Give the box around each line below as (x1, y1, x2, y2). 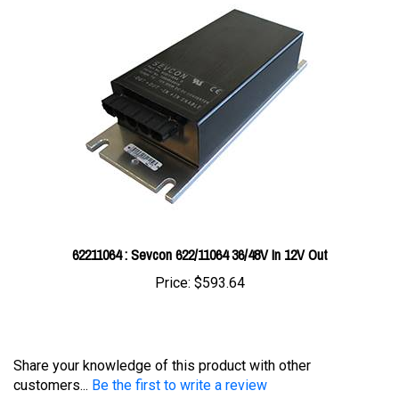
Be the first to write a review (92, 348, 267, 366)
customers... (13, 348, 92, 366)
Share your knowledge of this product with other (13, 329, 311, 346)
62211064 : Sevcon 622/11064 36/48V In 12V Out (71, 217, 328, 238)
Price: (154, 247, 191, 265)
